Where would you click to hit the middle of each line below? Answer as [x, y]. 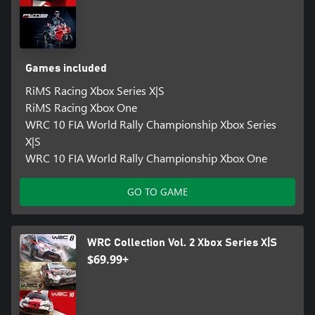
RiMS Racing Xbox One [81, 107]
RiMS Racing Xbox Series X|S [95, 90]
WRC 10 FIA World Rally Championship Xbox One [146, 157]
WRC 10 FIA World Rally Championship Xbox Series [150, 124]
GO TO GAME [157, 191]
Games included [66, 68]
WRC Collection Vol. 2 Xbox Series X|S [182, 242]
